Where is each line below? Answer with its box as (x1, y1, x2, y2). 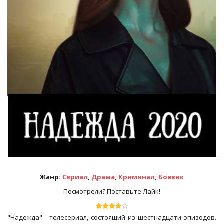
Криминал (118, 172, 155, 182)
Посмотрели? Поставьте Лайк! (63, 187, 160, 196)
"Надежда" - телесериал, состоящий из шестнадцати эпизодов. (7, 213, 216, 222)
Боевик (158, 172, 184, 182)
